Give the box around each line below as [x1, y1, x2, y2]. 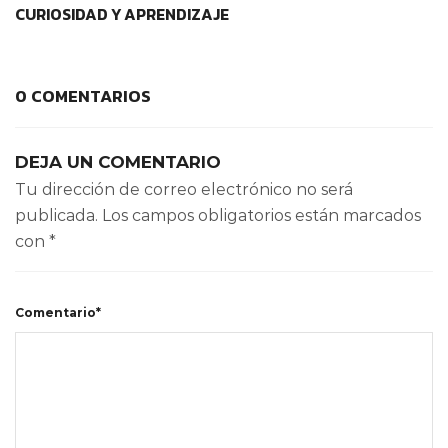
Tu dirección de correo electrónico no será [15, 180, 353, 200]
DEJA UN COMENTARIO [15, 152, 221, 173]
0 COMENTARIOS [15, 83, 151, 110]
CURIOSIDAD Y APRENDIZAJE [15, 2, 229, 27]
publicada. [15, 206, 98, 226]
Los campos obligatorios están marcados [102, 206, 421, 226]
